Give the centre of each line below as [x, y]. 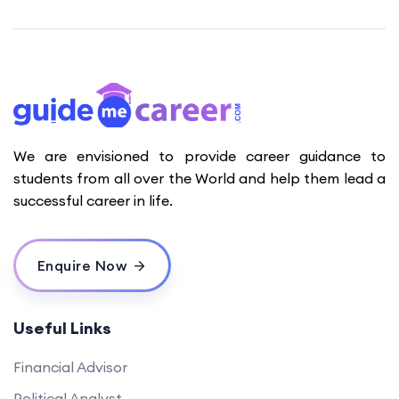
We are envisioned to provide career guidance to [199, 156]
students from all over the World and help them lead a [199, 179]
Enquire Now [81, 266]
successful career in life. [93, 201]
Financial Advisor [70, 367]
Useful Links [62, 329]
